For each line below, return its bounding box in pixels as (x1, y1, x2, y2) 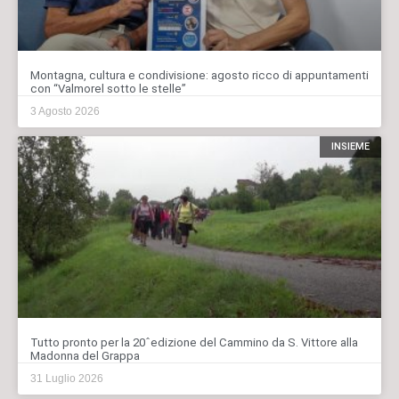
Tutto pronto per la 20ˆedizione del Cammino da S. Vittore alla (30, 335, 358, 349)
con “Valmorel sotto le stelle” (30, 81, 186, 95)
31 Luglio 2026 (30, 371, 103, 385)
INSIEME (330, 141, 370, 153)
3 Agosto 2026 (30, 104, 100, 118)
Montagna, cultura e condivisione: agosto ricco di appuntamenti (30, 68, 369, 82)
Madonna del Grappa (30, 348, 140, 362)
